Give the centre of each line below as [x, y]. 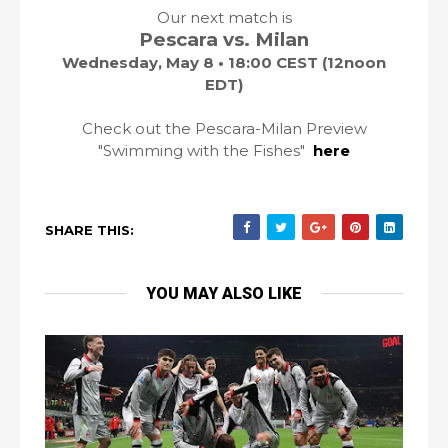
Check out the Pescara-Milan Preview [224, 128]
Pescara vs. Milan [224, 39]
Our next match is [224, 17]
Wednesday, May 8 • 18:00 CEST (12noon [224, 62]
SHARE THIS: [89, 230]
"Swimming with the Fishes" [205, 150]
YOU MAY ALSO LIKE [224, 293]
